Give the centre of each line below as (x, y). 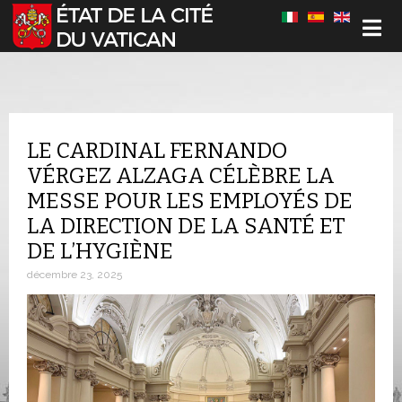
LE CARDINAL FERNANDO (157, 151)
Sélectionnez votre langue (84, 17)
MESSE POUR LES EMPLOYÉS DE (190, 201)
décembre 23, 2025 (74, 275)
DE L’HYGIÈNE (100, 251)
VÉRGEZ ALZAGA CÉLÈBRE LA (181, 176)
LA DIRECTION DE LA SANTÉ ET (186, 226)
